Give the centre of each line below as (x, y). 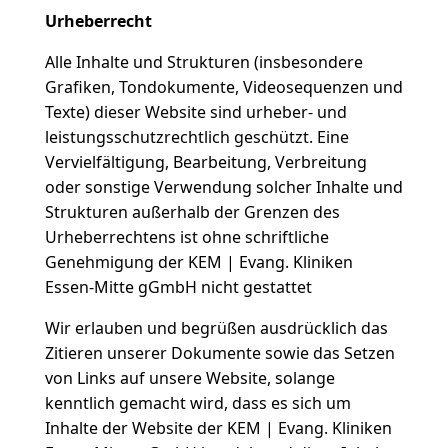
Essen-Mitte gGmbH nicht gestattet (178, 287)
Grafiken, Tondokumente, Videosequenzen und (223, 87)
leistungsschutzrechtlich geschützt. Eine (196, 137)
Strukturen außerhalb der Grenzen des (192, 212)
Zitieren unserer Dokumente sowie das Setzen (219, 353)
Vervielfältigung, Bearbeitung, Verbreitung (205, 162)
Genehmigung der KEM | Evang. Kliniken (198, 262)
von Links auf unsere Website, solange (189, 378)
